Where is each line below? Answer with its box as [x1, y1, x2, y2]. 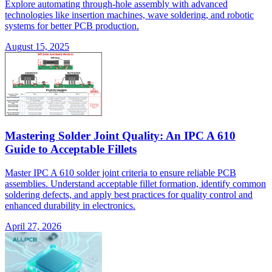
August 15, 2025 [5, 41, 69, 52]
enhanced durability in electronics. [5, 200, 135, 211]
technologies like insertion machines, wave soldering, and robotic [5, 9, 254, 20]
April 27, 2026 [5, 221, 61, 232]
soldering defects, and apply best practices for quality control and [5, 189, 253, 200]
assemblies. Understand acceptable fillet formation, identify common [5, 178, 266, 189]
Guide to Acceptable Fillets [5, 143, 137, 156]
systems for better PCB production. [5, 20, 139, 31]
